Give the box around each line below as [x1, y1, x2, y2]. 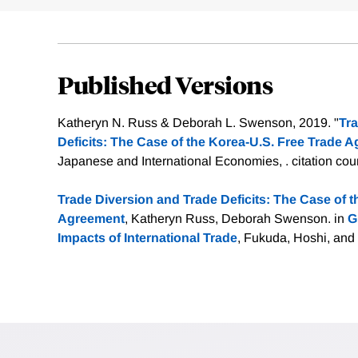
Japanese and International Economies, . [58, 154, 292, 169]
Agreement [58, 212, 125, 226]
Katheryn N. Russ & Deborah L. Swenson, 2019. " [58, 116, 339, 130]
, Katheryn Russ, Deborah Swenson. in [125, 212, 348, 226]
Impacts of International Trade [58, 231, 237, 245]
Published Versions [58, 69, 272, 101]
